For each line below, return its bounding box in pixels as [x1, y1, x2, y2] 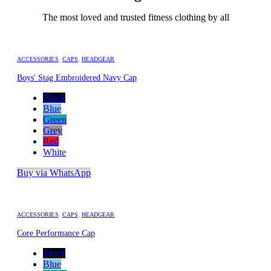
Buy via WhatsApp [17, 167, 91, 178]
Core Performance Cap [17, 228, 95, 238]
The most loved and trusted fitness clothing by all [42, 11, 229, 22]
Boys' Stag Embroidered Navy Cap [17, 73, 137, 82]
